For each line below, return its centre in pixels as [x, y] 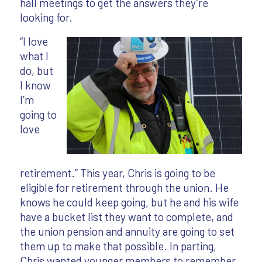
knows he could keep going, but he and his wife [129, 202]
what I [34, 56]
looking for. [46, 18]
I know [35, 85]
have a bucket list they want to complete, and [126, 217]
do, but [36, 71]
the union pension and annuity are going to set [127, 232]
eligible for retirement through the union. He [124, 188]
